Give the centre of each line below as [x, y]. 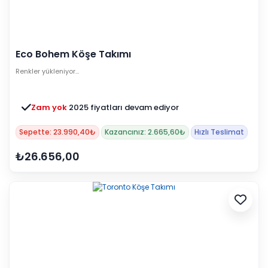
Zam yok [50, 108]
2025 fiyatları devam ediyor [124, 108]
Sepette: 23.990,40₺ [57, 132]
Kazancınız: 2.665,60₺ [145, 132]
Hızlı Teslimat [219, 132]
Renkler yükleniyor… [47, 71]
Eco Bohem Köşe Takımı [73, 54]
